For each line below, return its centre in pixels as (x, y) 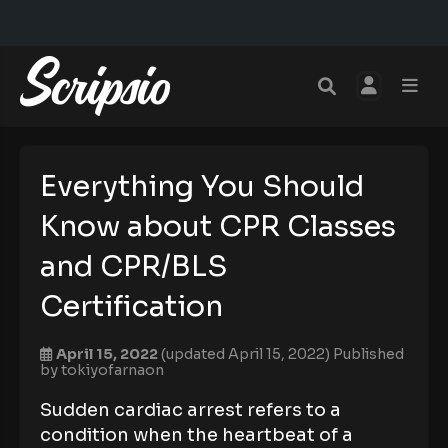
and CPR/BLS (133, 266)
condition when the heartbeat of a (196, 435)
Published (368, 354)
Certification (131, 306)
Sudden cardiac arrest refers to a (190, 410)
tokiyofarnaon (112, 370)
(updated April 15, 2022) (247, 354)
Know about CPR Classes (218, 226)
